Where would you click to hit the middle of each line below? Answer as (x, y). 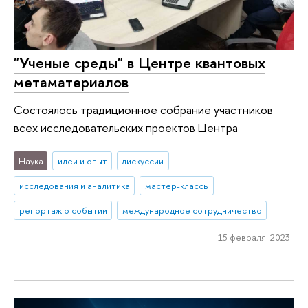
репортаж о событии (63, 210)
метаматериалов (71, 82)
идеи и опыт (82, 161)
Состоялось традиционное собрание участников (143, 109)
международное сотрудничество (192, 210)
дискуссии (143, 161)
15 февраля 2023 (254, 238)
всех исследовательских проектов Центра (126, 127)
